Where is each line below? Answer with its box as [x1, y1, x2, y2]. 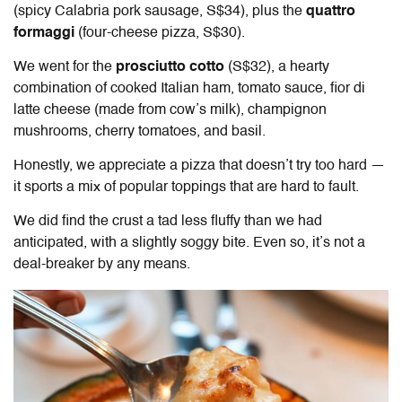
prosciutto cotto [116, 59, 224, 74]
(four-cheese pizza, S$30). [74, 25, 245, 40]
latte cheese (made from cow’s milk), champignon [13, 102, 327, 118]
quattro [306, 4, 355, 19]
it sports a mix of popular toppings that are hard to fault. [13, 179, 359, 195]
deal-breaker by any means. [13, 257, 190, 272]
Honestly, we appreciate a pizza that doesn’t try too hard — [13, 158, 385, 173]
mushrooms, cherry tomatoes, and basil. [13, 124, 269, 139]
